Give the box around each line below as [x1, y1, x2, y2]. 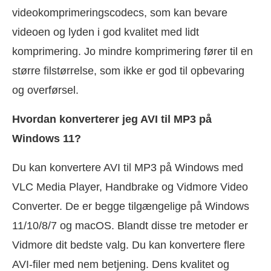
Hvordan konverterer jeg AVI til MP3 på [12, 113, 212, 126]
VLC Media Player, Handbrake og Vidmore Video [12, 181, 248, 194]
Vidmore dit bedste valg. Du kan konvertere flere [12, 239, 245, 252]
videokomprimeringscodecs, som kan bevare [12, 7, 227, 19]
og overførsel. [12, 84, 79, 97]
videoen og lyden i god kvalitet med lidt [12, 26, 199, 39]
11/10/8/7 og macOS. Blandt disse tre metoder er [12, 220, 248, 232]
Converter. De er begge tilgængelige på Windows [12, 200, 249, 213]
